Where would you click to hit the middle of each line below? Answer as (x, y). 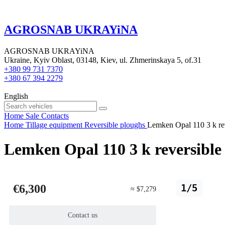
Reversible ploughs (115, 125)
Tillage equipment (54, 125)
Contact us (83, 215)
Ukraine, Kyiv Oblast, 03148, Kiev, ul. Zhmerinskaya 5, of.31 (103, 60)
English (16, 96)
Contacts (55, 116)
